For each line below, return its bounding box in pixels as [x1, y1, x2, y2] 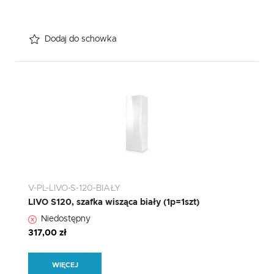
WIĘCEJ [51, 261, 78, 268]
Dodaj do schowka [45, 35, 116, 44]
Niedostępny [41, 215, 91, 224]
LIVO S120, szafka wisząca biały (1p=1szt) [28, 198, 199, 207]
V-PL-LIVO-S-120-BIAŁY [28, 184, 120, 193]
